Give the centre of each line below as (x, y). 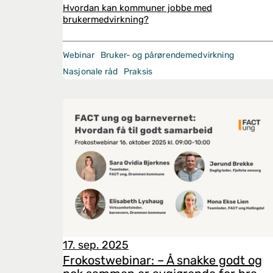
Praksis (138, 72)
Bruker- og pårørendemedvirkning (167, 55)
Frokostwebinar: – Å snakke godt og (162, 260)
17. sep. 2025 (96, 245)
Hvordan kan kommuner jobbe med (137, 8)
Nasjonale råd (90, 72)
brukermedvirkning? (106, 19)
